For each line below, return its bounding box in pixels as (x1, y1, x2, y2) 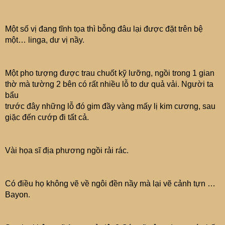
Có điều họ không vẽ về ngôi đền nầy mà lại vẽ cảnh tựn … (5, 179, 215, 188)
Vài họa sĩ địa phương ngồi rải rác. (5, 146, 129, 155)
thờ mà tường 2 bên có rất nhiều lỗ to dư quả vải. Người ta (5, 79, 213, 88)
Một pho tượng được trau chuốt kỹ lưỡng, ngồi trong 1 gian (5, 68, 214, 77)
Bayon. (5, 190, 30, 199)
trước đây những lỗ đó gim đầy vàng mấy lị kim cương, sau (5, 101, 215, 110)
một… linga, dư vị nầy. (5, 35, 84, 44)
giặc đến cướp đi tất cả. (5, 113, 89, 122)
